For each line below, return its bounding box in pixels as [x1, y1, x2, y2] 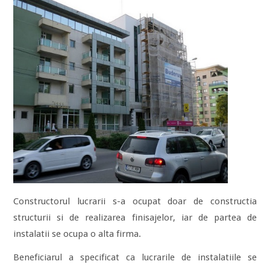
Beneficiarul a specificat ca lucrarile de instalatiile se [13, 252, 257, 263]
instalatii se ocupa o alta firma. [13, 228, 142, 240]
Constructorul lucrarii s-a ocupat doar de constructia [13, 196, 257, 207]
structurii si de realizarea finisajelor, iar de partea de [13, 212, 257, 224]
